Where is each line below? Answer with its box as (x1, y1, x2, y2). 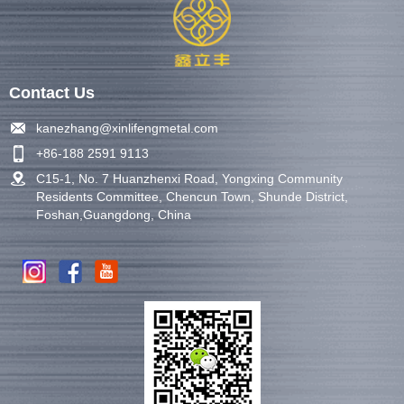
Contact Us (9, 83, 95, 102)
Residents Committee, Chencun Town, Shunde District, (36, 188, 348, 204)
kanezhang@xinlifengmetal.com (36, 120, 218, 135)
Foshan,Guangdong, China (36, 207, 191, 222)
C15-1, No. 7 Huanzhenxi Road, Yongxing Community (36, 170, 343, 186)
